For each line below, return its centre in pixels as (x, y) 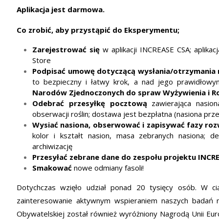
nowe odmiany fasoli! (108, 168)
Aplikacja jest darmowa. (61, 9)
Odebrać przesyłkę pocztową (90, 103)
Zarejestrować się (66, 49)
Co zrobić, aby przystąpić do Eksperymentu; (98, 30)
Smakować (52, 168)
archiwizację (52, 146)
